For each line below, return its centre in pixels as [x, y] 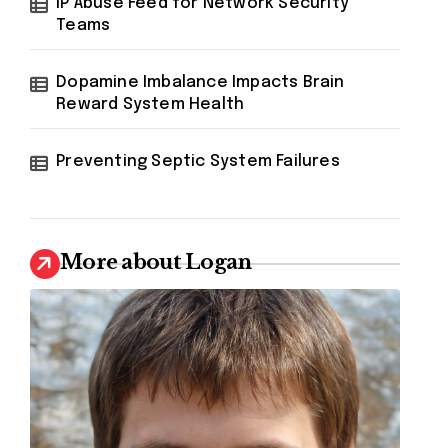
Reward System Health [150, 104]
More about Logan [156, 262]
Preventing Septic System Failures [198, 161]
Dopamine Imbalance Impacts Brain [200, 82]
